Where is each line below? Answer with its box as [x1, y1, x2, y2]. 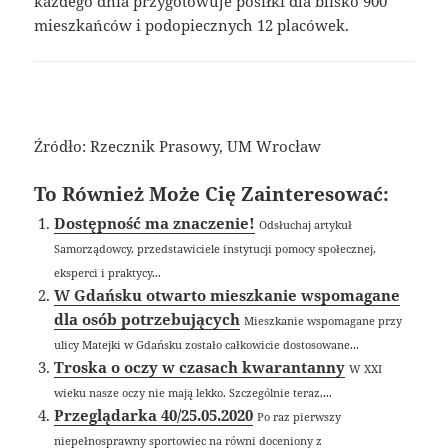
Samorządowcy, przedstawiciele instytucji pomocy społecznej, [54, 240, 377, 256]
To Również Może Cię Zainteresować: [34, 180, 390, 206]
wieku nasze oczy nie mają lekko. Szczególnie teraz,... [54, 384, 333, 400]
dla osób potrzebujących [54, 308, 241, 329]
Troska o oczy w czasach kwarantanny [54, 356, 346, 377]
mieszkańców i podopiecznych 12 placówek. [34, 14, 350, 35]
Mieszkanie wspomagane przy [244, 312, 403, 328]
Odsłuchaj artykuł [259, 216, 353, 232]
